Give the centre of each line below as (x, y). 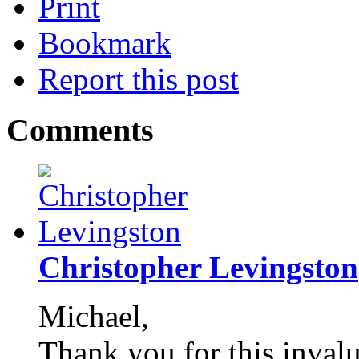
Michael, (94, 316)
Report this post (139, 79)
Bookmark (105, 42)
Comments (80, 131)
